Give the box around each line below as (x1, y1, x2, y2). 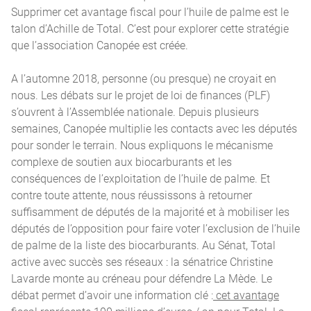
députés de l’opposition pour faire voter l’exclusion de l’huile (11, 221, 300, 235)
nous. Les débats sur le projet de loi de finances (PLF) (11, 87, 270, 102)
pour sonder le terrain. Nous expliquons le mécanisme (11, 137, 273, 152)
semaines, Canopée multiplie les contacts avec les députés (11, 121, 297, 135)
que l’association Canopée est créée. (11, 37, 191, 52)
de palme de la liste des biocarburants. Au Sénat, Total (11, 237, 276, 252)
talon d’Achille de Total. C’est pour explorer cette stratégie (11, 21, 289, 35)
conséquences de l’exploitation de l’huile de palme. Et (11, 171, 270, 185)
